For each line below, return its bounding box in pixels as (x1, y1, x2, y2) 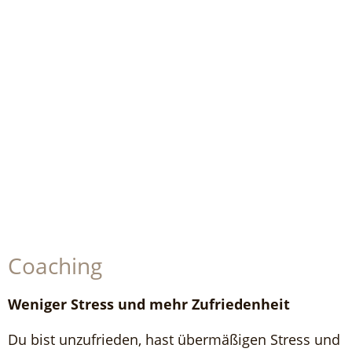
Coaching (8, 251, 102, 280)
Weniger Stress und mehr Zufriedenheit (8, 295, 290, 313)
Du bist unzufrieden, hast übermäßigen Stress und (8, 330, 340, 349)
